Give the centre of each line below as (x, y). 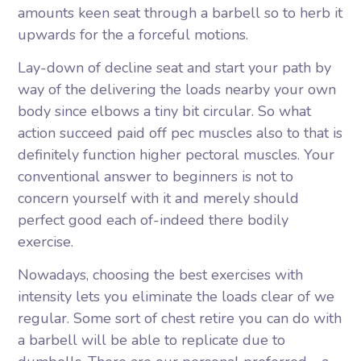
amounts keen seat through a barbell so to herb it (180, 13)
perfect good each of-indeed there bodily (154, 220)
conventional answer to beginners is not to (156, 176)
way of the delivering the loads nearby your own (177, 89)
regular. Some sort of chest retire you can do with (180, 318)
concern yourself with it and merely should (159, 198)
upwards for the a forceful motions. (133, 35)
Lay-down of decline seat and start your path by (175, 68)
